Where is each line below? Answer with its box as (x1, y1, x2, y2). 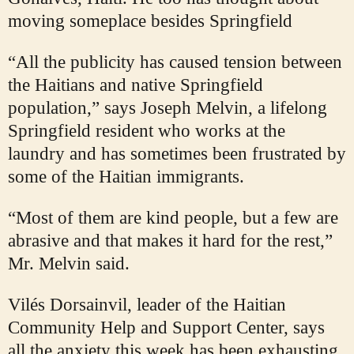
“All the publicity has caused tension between (8, 52, 342, 73)
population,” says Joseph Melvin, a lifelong (8, 98, 327, 119)
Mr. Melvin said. (8, 254, 130, 274)
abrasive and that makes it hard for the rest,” (8, 231, 333, 251)
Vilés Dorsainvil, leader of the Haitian (8, 295, 286, 315)
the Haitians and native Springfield (8, 75, 263, 96)
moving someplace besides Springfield (8, 11, 292, 32)
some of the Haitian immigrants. (8, 167, 244, 187)
